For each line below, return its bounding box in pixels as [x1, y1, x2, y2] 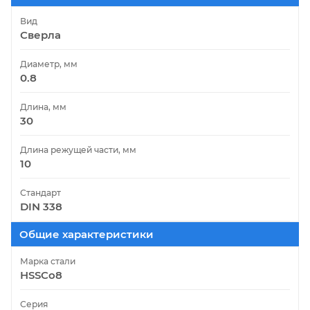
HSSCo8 [20, 268, 62, 282]
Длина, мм [20, 101, 66, 112]
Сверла [20, 28, 61, 42]
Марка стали [20, 255, 75, 266]
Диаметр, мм [20, 58, 77, 69]
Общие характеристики [19, 227, 154, 241]
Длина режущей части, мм [20, 144, 136, 155]
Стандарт [20, 187, 61, 198]
